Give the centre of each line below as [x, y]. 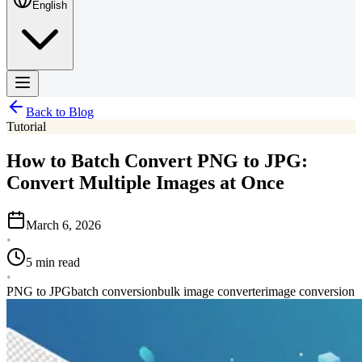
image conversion [310, 291]
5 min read [53, 262]
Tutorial [26, 126]
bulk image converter [211, 291]
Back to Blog [60, 112]
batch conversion [114, 291]
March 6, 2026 [63, 225]
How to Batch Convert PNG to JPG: [157, 160]
